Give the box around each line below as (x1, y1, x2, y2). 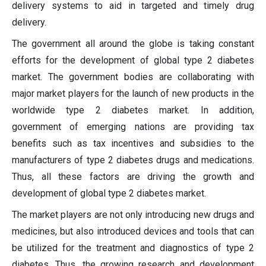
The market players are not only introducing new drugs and (12, 209, 254, 221)
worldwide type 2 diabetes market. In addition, (12, 104, 254, 116)
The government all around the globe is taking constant (12, 38, 254, 50)
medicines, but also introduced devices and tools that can (12, 226, 254, 237)
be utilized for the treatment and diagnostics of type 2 (12, 242, 254, 254)
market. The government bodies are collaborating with (12, 71, 254, 83)
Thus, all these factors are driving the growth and (12, 171, 254, 183)
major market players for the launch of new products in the (12, 88, 254, 100)
